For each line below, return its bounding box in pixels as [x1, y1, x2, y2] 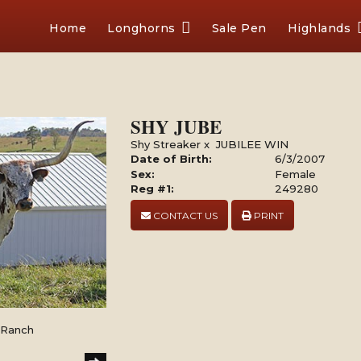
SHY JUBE [131, 113, 222, 140]
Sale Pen [211, 21, 267, 35]
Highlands [287, 21, 351, 35]
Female [275, 168, 317, 180]
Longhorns [107, 21, 176, 35]
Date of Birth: [131, 152, 213, 165]
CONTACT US [151, 210, 218, 222]
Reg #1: [131, 182, 175, 195]
